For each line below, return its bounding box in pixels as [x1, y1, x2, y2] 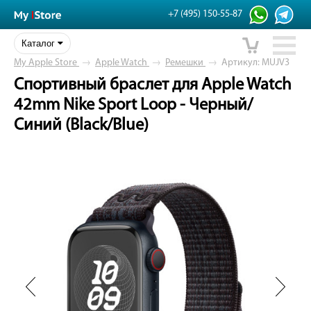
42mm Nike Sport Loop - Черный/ [14, 97, 253, 114]
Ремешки [165, 58, 203, 68]
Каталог [22, 38, 58, 49]
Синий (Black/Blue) [14, 117, 149, 134]
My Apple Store [14, 58, 77, 68]
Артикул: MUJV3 [221, 58, 289, 68]
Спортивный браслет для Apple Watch [14, 77, 292, 94]
